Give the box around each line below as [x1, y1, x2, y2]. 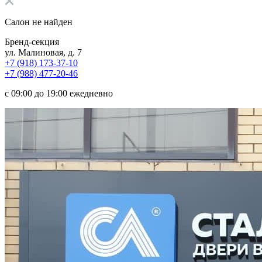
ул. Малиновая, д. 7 [5, 47, 82, 57]
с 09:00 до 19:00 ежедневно [5, 88, 113, 98]
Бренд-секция [5, 36, 59, 47]
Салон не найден [5, 16, 73, 27]
